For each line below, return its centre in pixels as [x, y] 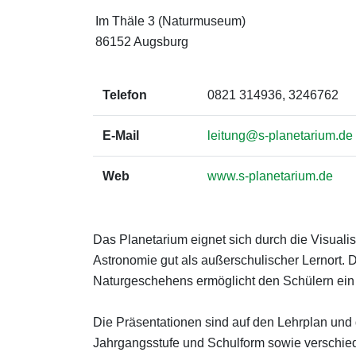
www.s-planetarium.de [270, 176]
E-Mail [121, 135]
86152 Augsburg [142, 42]
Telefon [125, 95]
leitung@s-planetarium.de [280, 135]
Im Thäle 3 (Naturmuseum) [170, 21]
